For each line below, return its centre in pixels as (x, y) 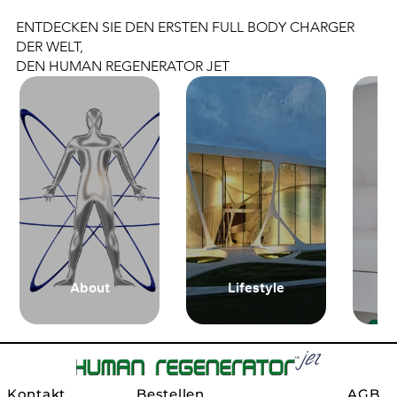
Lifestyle (257, 289)
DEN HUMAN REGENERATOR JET (122, 66)
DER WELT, (49, 46)
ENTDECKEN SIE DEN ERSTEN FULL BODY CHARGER (185, 27)
